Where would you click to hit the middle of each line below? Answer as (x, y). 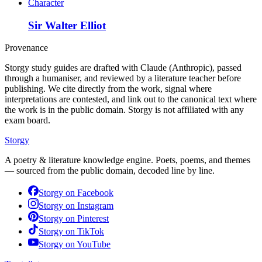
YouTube (94, 244)
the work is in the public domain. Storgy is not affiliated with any (124, 110)
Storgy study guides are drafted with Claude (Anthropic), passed (123, 68)
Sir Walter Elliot (67, 25)
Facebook (95, 193)
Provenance (26, 48)
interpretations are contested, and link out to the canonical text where (131, 99)
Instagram (95, 206)
